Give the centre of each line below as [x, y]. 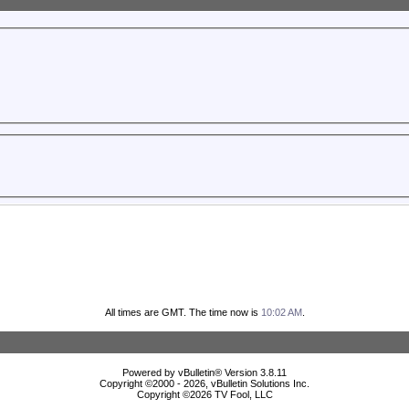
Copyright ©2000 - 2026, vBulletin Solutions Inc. [204, 384]
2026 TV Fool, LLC [231, 395]
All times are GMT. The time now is [183, 313]
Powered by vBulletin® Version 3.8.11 [204, 373]
